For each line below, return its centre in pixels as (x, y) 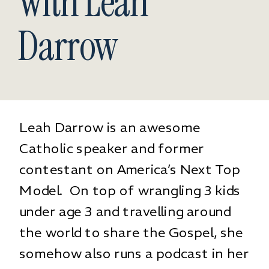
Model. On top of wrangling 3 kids (130, 190)
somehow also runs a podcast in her (134, 253)
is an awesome (152, 127)
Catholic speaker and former (112, 148)
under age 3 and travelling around (125, 211)
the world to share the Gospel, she (131, 232)
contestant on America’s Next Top (130, 169)
